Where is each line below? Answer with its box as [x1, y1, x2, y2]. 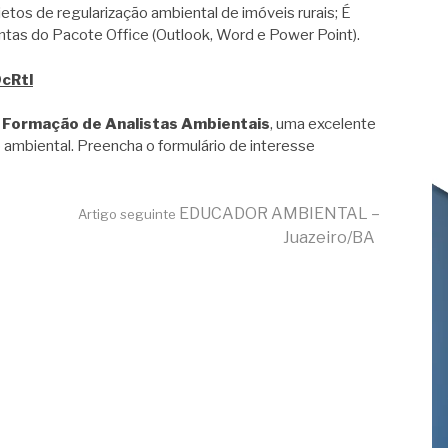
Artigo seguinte [78, 205, 176, 222]
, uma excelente [270, 115, 376, 134]
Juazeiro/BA [283, 227, 375, 247]
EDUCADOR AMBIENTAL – [176, 203, 380, 223]
